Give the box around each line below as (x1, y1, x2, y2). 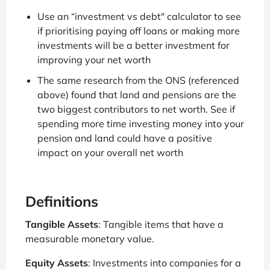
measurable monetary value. (25, 233, 154, 245)
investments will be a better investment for (37, 39, 230, 51)
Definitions (25, 192, 98, 210)
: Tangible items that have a (98, 218, 224, 230)
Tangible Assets (25, 218, 98, 230)
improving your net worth (37, 54, 151, 66)
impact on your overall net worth (37, 146, 183, 159)
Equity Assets (25, 257, 88, 269)
